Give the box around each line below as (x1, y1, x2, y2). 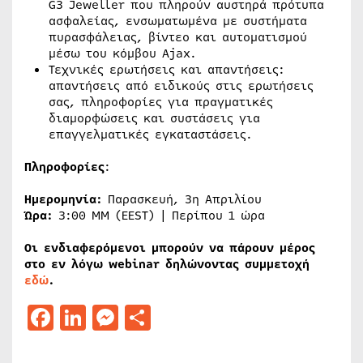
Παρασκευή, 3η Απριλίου (102, 190, 262, 208)
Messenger (118, 299, 248, 335)
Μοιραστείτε (151, 299, 307, 335)
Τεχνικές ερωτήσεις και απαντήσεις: (49, 61, 284, 79)
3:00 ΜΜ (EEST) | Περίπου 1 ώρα (53, 207, 265, 224)
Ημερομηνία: (24, 190, 102, 208)
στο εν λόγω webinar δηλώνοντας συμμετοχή (24, 255, 310, 273)
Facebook (53, 299, 169, 335)
